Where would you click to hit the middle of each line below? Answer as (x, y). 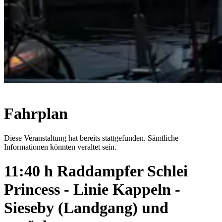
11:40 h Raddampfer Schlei (96, 171)
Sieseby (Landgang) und (86, 208)
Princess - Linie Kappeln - (92, 190)
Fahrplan (36, 114)
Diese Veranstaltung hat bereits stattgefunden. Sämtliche (91, 138)
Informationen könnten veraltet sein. (60, 147)
